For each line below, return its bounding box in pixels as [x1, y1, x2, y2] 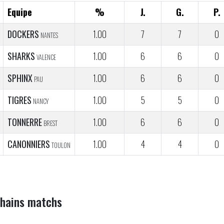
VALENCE [36, 52, 56, 62]
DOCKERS [7, 27, 39, 41]
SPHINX [7, 71, 32, 85]
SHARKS [7, 49, 35, 63]
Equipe [7, 5, 32, 19]
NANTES [40, 30, 58, 40]
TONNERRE [7, 115, 42, 129]
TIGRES [7, 93, 31, 107]
